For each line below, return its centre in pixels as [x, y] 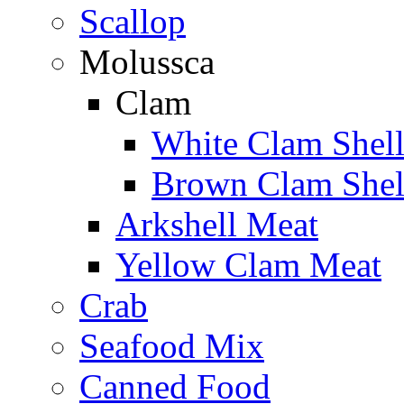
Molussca [147, 62]
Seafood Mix [172, 346]
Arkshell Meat [217, 224]
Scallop [133, 21]
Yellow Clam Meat [248, 265]
